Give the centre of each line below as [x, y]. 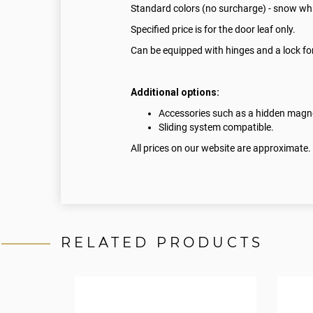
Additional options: [175, 93]
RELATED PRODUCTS [162, 243]
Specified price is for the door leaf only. [213, 30]
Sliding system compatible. [216, 128]
